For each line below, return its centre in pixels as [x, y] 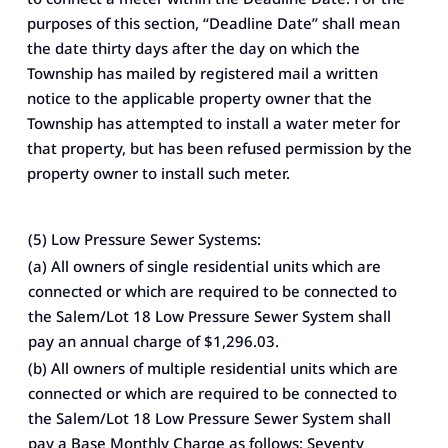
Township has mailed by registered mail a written [202, 72]
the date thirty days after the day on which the [193, 47]
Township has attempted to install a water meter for [213, 122]
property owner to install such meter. [158, 172]
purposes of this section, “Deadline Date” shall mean [213, 22]
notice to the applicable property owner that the [199, 97]
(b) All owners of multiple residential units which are [212, 367]
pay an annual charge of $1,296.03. [153, 340]
